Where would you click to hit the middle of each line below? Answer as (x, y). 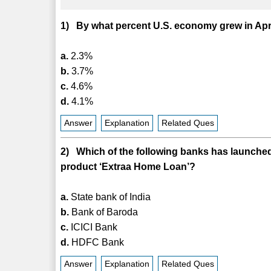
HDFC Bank (97, 242)
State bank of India (110, 197)
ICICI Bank (93, 227)
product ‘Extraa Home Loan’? (128, 166)
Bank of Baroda (104, 212)
